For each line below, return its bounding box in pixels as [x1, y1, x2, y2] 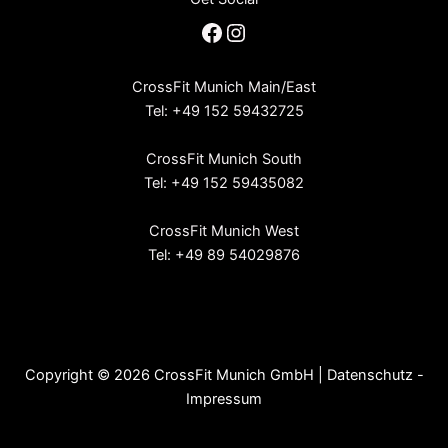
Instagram [223, 16, 338, 46]
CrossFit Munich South [146, 149, 302, 168]
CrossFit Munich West [149, 221, 299, 240]
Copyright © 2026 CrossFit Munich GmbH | [24, 366, 327, 385]
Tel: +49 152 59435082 [144, 173, 304, 192]
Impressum [186, 390, 262, 409]
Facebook [199, 16, 310, 46]
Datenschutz [326, 366, 413, 385]
